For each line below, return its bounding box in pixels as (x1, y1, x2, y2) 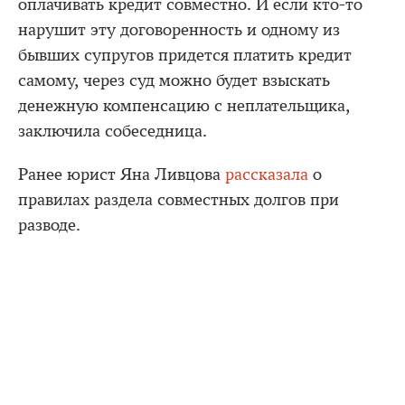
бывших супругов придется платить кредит (18, 45, 352, 65)
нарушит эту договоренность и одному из (18, 20, 340, 40)
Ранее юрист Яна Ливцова (18, 165, 225, 184)
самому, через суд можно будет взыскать (18, 71, 330, 90)
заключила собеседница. (18, 121, 207, 141)
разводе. (18, 215, 80, 235)
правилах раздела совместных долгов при (18, 190, 339, 210)
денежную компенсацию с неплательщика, (18, 96, 350, 116)
